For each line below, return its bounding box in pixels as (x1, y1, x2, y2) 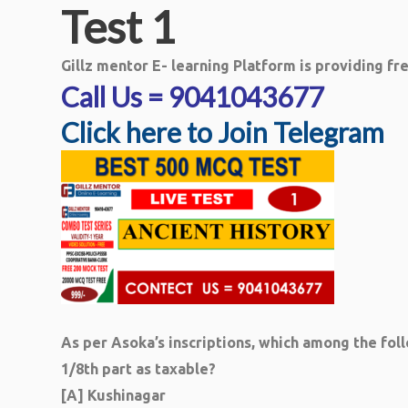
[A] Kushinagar (61, 387, 166, 403)
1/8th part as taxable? (61, 361, 216, 377)
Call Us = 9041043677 (61, 80, 323, 113)
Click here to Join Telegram (61, 116, 384, 148)
